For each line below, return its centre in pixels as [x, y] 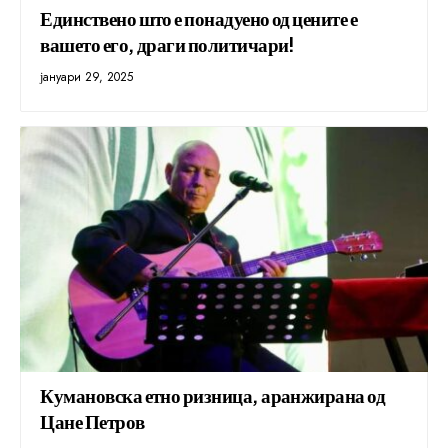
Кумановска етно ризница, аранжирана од [213, 395]
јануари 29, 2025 [87, 77]
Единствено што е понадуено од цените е [199, 18]
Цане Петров [92, 421]
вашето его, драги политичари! [167, 44]
